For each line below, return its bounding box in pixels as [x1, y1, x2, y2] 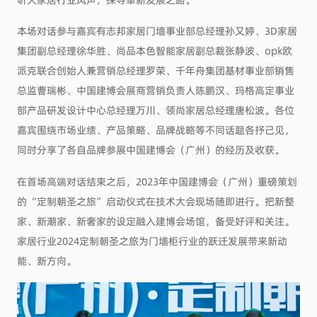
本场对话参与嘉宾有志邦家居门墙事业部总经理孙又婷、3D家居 [16, 23, 297, 38]
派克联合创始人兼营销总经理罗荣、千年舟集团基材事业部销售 [16, 63, 294, 78]
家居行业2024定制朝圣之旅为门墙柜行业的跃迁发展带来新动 [16, 234, 287, 248]
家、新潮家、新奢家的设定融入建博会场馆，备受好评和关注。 [16, 214, 294, 229]
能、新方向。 [16, 253, 76, 268]
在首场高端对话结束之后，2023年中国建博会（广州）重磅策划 [16, 174, 297, 189]
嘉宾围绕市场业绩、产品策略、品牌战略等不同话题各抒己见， [16, 122, 294, 137]
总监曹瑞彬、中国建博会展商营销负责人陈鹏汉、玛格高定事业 [16, 83, 294, 98]
